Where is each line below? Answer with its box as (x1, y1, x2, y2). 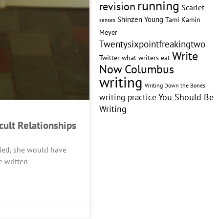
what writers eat (121, 53, 170, 62)
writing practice (99, 91, 156, 103)
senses (99, 16, 115, 23)
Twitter (99, 53, 120, 62)
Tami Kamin (165, 15, 200, 24)
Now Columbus (99, 62, 174, 77)
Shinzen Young (117, 15, 163, 24)
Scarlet (181, 2, 204, 13)
